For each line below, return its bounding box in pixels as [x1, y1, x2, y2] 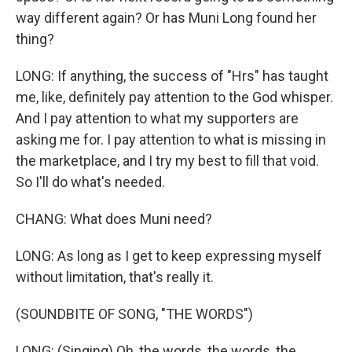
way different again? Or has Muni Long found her [16, 9, 317, 26]
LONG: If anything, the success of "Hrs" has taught [16, 68, 328, 84]
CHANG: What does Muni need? [16, 211, 212, 227]
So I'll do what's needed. [16, 174, 165, 190]
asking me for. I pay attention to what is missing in [16, 131, 326, 148]
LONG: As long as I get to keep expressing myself [16, 247, 322, 264]
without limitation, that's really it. [16, 269, 214, 285]
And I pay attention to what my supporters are [16, 110, 299, 126]
